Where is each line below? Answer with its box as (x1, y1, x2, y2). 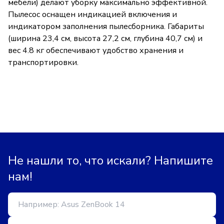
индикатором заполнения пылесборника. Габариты (8, 21, 204, 32)
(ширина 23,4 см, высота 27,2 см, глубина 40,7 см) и (8, 33, 202, 44)
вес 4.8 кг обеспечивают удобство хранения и (8, 45, 183, 56)
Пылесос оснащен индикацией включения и (8, 9, 177, 20)
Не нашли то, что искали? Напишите (8, 152, 213, 168)
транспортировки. (8, 57, 78, 68)
